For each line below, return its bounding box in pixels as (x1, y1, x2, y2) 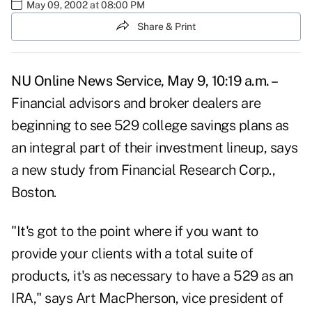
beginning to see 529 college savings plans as (11, 117, 289, 134)
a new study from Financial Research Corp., (11, 162, 275, 179)
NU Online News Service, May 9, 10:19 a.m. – (11, 72, 279, 90)
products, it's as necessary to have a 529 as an (11, 267, 293, 285)
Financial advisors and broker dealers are (11, 95, 261, 112)
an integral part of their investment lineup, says (11, 139, 298, 157)
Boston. (11, 184, 56, 201)
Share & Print (137, 20, 196, 32)
